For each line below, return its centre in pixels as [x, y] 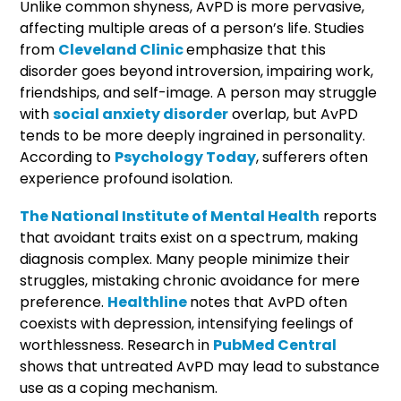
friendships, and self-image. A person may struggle [199, 92]
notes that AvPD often [269, 302]
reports [349, 216]
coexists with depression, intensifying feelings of [187, 323]
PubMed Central [275, 345]
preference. [64, 302]
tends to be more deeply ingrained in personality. [193, 135]
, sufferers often [312, 157]
